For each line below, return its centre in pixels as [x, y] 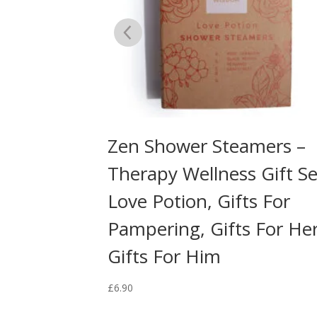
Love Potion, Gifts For [199, 201]
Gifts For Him [165, 257]
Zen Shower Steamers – [207, 146]
